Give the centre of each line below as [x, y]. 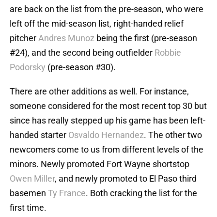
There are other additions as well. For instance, [99, 92]
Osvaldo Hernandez [106, 135]
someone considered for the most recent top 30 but [108, 106]
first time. [28, 208]
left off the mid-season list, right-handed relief [97, 24]
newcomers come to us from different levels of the [107, 150]
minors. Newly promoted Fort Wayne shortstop [100, 164]
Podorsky [28, 67]
